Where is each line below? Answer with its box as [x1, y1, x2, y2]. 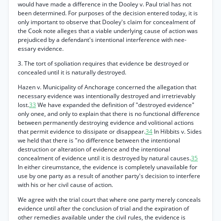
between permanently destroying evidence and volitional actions [18, 118, 194, 127]
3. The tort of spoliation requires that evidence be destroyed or [18, 59, 189, 68]
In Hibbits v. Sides [152, 127, 202, 136]
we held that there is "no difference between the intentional [18, 136, 180, 145]
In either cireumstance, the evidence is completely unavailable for [18, 163, 197, 171]
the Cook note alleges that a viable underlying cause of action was [18, 27, 198, 35]
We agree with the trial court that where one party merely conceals [18, 195, 201, 204]
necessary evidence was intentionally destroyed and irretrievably [18, 92, 195, 100]
